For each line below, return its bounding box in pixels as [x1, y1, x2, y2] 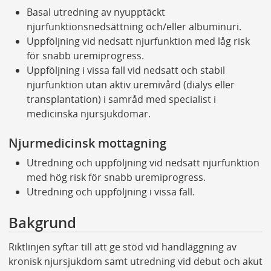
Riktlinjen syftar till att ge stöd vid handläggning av [8, 240, 237, 254]
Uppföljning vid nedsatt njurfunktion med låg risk [26, 34, 250, 48]
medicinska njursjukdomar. [26, 107, 151, 121]
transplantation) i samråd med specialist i [26, 93, 216, 106]
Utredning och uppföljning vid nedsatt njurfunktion [26, 156, 260, 170]
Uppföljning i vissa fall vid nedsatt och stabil [26, 64, 225, 77]
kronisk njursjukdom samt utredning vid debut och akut [8, 255, 263, 269]
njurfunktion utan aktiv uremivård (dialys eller [26, 78, 235, 92]
